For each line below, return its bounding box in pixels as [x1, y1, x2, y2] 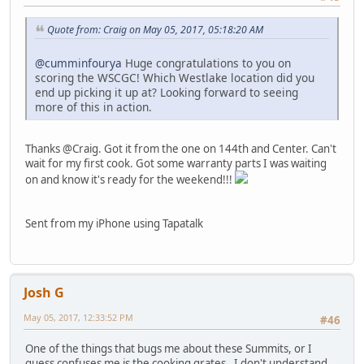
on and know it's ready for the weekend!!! [25, 172, 235, 188]
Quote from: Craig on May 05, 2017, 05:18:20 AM [47, 23, 263, 37]
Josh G [24, 284, 64, 302]
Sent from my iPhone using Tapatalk [25, 216, 203, 232]
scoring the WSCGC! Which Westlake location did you [35, 70, 314, 86]
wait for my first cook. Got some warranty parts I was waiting [25, 156, 327, 171]
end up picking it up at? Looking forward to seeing [35, 84, 298, 101]
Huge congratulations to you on [122, 55, 291, 71]
